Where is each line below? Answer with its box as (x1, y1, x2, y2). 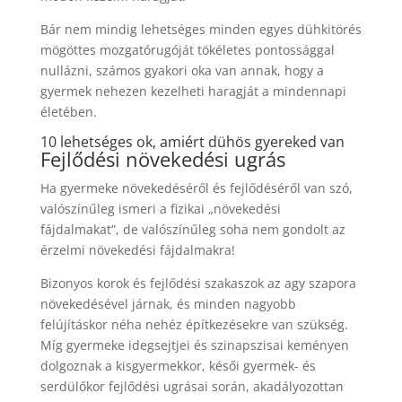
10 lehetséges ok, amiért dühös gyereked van (39, 131, 345, 152)
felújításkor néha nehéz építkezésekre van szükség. (39, 315, 348, 333)
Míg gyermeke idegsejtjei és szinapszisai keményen (39, 336, 349, 354)
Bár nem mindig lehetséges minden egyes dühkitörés (39, 20, 362, 38)
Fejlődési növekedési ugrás (39, 144, 285, 172)
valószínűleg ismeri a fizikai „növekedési (39, 199, 281, 217)
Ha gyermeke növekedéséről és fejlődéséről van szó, (39, 179, 353, 197)
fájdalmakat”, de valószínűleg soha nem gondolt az (39, 220, 345, 238)
